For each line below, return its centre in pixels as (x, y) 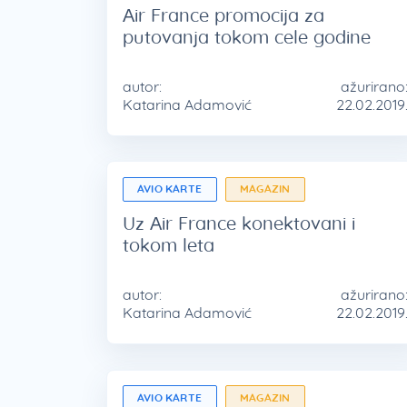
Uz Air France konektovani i (238, 223)
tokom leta (168, 245)
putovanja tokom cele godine (246, 36)
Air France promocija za (223, 15)
